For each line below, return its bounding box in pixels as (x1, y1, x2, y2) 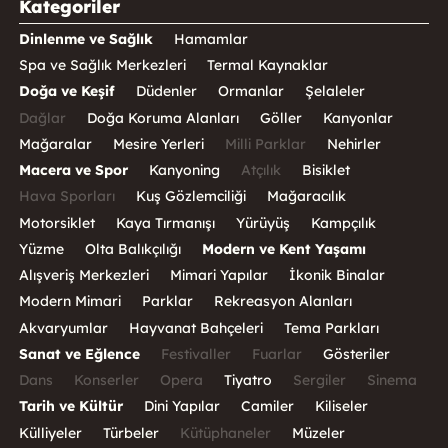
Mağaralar (18, 134, 92, 153)
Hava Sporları (18, 187, 115, 206)
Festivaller (160, 344, 231, 363)
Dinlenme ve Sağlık (18, 29, 153, 48)
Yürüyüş (235, 213, 290, 232)
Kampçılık (310, 213, 376, 232)
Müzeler (291, 423, 345, 442)
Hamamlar (173, 29, 248, 48)
